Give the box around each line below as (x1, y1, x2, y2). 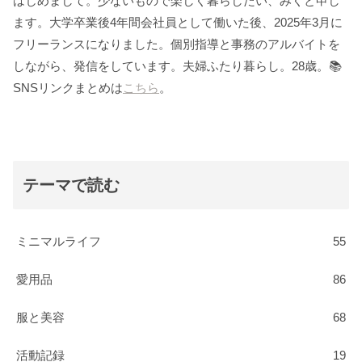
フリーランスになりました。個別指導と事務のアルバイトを (13, 36, 340, 51)
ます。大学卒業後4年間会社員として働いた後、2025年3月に (13, 15, 343, 29)
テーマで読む (23, 175, 120, 194)
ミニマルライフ (16, 234, 101, 248)
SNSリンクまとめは (13, 80, 123, 95)
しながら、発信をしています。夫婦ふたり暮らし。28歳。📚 (13, 58, 342, 73)
